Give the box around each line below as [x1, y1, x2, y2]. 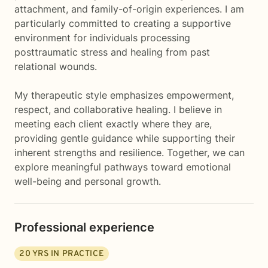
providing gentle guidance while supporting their [14, 132, 235, 144]
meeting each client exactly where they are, [14, 118, 212, 130]
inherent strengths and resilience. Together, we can [14, 147, 245, 159]
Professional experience [14, 220, 154, 234]
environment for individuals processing [14, 32, 190, 44]
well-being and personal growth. [14, 175, 161, 187]
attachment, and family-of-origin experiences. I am [14, 3, 244, 15]
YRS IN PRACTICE [31, 249, 105, 259]
